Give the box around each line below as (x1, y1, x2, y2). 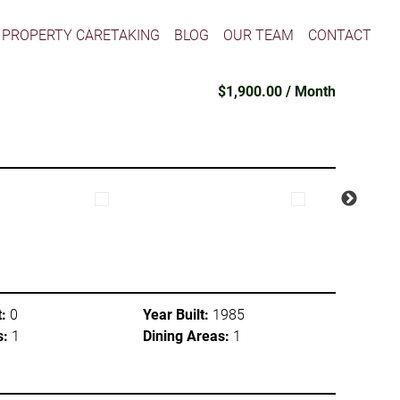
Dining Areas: (143, 328, 229, 345)
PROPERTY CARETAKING (2, 26, 161, 44)
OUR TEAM (223, 26, 295, 44)
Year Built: (143, 306, 209, 323)
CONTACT (308, 26, 371, 44)
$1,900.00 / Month (217, 83, 336, 100)
